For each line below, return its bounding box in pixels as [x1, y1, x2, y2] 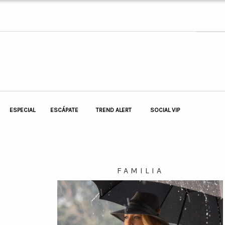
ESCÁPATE [50, 106, 78, 114]
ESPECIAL [10, 106, 35, 114]
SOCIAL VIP [150, 106, 180, 114]
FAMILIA [117, 165, 164, 175]
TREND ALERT [96, 106, 132, 114]
